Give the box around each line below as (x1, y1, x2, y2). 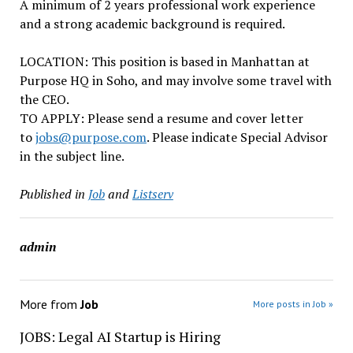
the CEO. (19, 91, 69, 108)
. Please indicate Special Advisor (146, 128, 328, 146)
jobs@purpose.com (35, 128, 147, 146)
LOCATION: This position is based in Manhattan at (19, 53, 310, 70)
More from (19, 296, 80, 312)
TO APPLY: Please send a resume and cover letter (19, 110, 303, 127)
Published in (19, 185, 85, 203)
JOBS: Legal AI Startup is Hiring (19, 327, 221, 346)
